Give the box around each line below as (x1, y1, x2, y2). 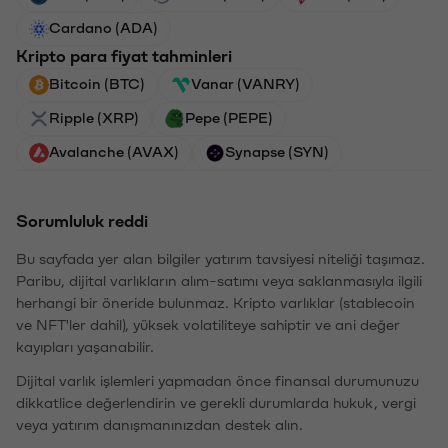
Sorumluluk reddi (16, 213, 148, 230)
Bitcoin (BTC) (49, 77, 145, 92)
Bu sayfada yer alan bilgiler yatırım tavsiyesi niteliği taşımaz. (16, 252, 425, 267)
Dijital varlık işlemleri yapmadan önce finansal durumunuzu (16, 374, 419, 389)
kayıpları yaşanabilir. (16, 340, 154, 355)
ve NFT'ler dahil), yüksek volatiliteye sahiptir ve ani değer (16, 318, 400, 333)
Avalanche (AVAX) (49, 145, 179, 160)
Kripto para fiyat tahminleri (16, 48, 232, 65)
